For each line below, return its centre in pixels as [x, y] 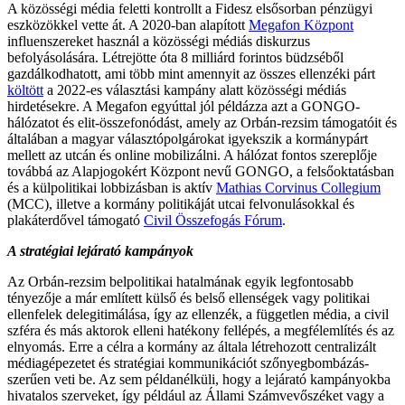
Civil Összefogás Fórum [213, 220]
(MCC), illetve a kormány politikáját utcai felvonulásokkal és [181, 203]
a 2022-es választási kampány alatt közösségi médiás [195, 89]
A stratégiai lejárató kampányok [100, 250]
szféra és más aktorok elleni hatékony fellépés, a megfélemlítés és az [201, 330]
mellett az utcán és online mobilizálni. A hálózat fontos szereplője [192, 155]
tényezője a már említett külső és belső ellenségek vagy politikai [188, 297]
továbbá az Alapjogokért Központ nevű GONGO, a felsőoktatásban [201, 171]
